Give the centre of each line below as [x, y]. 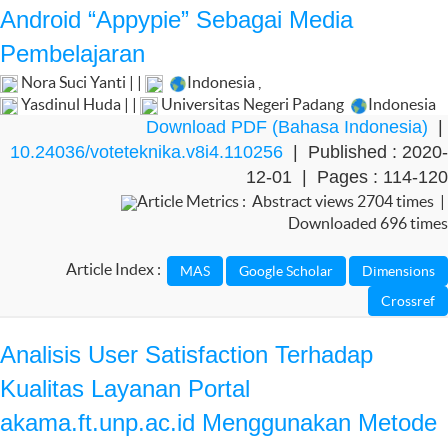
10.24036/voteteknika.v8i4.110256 [146, 152]
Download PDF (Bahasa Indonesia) [287, 127]
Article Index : [116, 269]
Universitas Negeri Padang [252, 104]
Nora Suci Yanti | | [81, 82]
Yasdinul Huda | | [79, 104]
